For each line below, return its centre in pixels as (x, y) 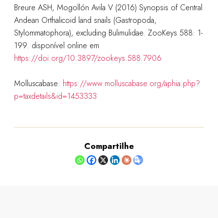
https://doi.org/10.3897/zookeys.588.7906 (88, 58)
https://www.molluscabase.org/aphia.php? (131, 83)
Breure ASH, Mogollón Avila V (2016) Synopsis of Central (108, 8)
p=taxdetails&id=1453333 (55, 96)
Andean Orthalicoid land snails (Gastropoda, (85, 20)
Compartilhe (109, 146)
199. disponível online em (56, 45)
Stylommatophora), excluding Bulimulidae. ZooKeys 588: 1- (108, 33)
